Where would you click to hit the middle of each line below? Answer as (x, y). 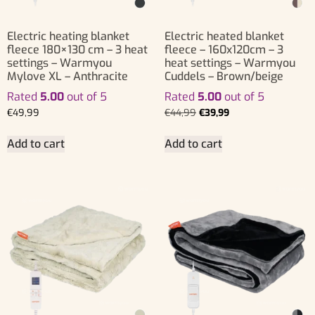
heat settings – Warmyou (230, 63)
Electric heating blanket (68, 37)
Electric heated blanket (224, 37)
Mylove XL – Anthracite (67, 77)
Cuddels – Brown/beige (224, 77)
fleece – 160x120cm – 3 (224, 50)
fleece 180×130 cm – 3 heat (77, 50)
